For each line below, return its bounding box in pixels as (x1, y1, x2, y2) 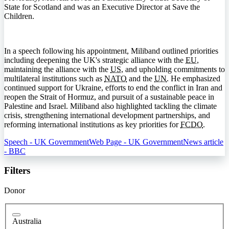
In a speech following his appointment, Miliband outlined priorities (4, 46, 218, 55)
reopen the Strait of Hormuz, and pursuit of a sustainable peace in (4, 92, 214, 101)
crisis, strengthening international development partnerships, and (4, 110, 210, 120)
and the (127, 74, 154, 83)
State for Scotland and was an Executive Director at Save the (4, 2, 200, 11)
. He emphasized (167, 74, 220, 83)
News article (183, 137, 223, 146)
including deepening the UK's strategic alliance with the (4, 55, 186, 64)
